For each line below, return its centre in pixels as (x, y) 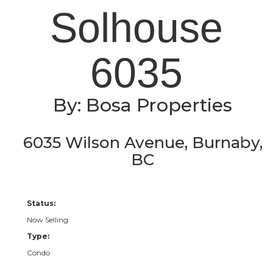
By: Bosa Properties (143, 105)
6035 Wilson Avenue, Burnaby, (143, 143)
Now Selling (48, 220)
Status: (41, 204)
